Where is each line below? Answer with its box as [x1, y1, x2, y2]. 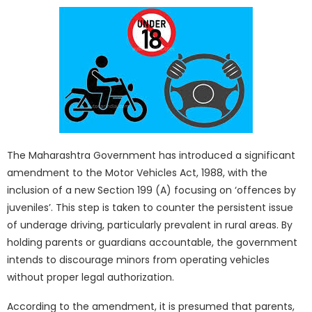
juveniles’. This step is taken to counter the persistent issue [7, 200, 293, 214]
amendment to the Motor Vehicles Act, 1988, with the [7, 165, 267, 180]
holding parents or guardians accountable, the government [7, 235, 297, 249]
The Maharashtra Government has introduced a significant [7, 148, 295, 162]
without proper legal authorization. [7, 270, 174, 284]
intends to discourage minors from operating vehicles [7, 252, 270, 267]
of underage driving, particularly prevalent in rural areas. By [7, 217, 292, 232]
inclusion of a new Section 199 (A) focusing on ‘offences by [7, 182, 296, 197]
